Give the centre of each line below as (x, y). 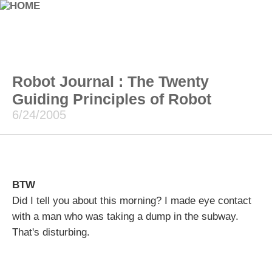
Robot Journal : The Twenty (110, 81)
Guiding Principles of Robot (112, 99)
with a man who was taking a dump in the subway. (125, 216)
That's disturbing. (51, 232)
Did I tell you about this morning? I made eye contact (132, 201)
